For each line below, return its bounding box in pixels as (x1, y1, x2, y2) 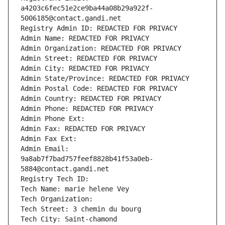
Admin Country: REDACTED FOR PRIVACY (21, 94, 161, 103)
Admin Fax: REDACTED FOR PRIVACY (21, 125, 145, 133)
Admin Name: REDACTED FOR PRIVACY (21, 34, 149, 43)
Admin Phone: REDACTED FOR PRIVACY (21, 104, 153, 113)
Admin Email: (21, 145, 69, 153)
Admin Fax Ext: (21, 135, 77, 143)
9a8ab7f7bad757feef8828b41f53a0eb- (21, 155, 153, 163)
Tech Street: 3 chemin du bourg (21, 205, 141, 213)
